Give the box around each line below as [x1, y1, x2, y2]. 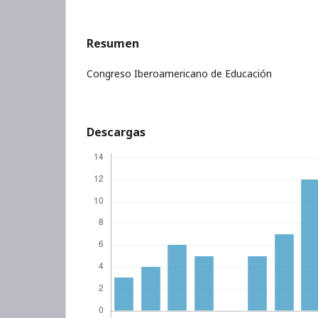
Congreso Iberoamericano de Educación [87, 67, 272, 80]
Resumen [87, 35, 139, 51]
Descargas [87, 124, 146, 140]
